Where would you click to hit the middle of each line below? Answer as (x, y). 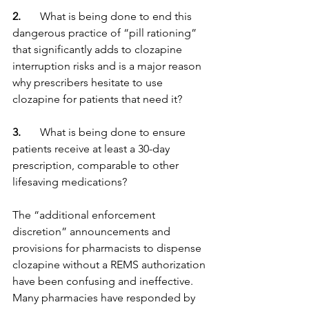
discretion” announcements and (93, 231)
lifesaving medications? (70, 182)
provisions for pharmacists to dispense (108, 248)
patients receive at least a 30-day (92, 149)
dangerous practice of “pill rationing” (106, 33)
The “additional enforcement (85, 215)
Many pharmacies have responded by (105, 298)
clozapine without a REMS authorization (110, 265)
